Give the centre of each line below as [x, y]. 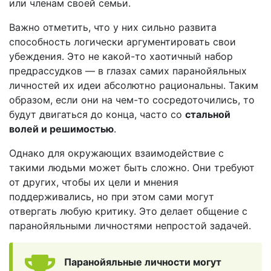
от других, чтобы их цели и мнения [94, 182]
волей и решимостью [61, 129]
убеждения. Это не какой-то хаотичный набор [121, 56]
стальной [208, 114]
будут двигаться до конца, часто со [97, 114]
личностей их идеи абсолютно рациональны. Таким [134, 85]
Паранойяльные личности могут [143, 262]
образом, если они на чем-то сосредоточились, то [132, 100]
